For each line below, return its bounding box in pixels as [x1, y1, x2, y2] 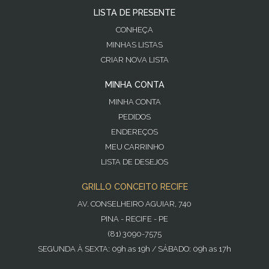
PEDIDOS [118, 112, 151, 122]
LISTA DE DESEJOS [101, 157, 168, 167]
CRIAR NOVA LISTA [100, 55, 169, 65]
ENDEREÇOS [111, 127, 158, 137]
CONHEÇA [116, 25, 153, 35]
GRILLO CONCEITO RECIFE [81, 181, 188, 192]
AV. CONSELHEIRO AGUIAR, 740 [77, 199, 192, 209]
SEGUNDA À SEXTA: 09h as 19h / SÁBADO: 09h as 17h [38, 244, 231, 254]
